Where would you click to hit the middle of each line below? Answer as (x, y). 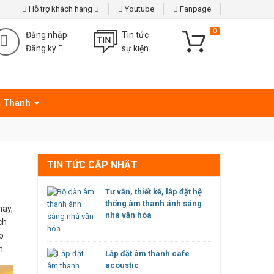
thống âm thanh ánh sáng (154, 203)
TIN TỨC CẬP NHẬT (92, 165)
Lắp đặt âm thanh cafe (147, 254)
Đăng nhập (46, 35)
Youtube (139, 9)
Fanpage (194, 9)
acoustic (122, 265)
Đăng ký (42, 48)
